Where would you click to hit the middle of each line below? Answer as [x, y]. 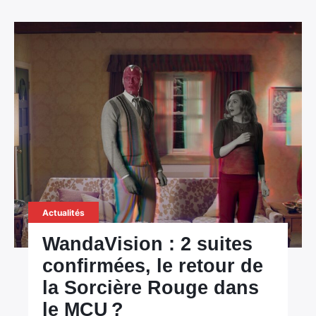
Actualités [64, 213]
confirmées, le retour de [153, 266]
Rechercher [57, 237]
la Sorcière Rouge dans [151, 288]
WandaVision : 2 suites [148, 244]
